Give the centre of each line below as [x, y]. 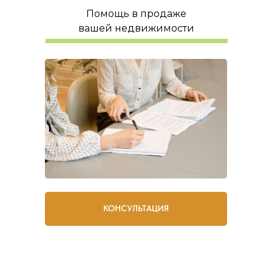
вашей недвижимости [136, 28]
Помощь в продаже [136, 13]
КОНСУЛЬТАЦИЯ [136, 209]
